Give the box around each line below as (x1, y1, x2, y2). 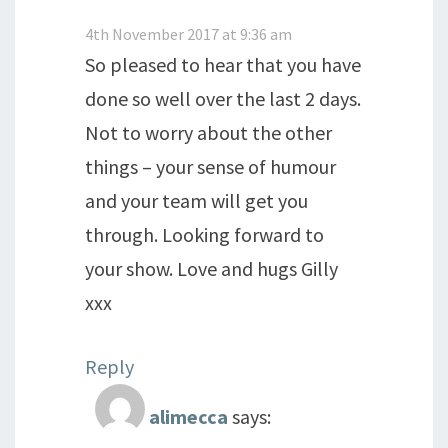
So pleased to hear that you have (85, 52, 361, 77)
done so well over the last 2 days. (85, 86, 361, 111)
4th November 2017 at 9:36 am (85, 24, 292, 44)
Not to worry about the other (85, 120, 332, 145)
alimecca (149, 403, 228, 429)
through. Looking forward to (85, 222, 324, 247)
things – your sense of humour (85, 154, 336, 179)
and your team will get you (85, 188, 308, 213)
